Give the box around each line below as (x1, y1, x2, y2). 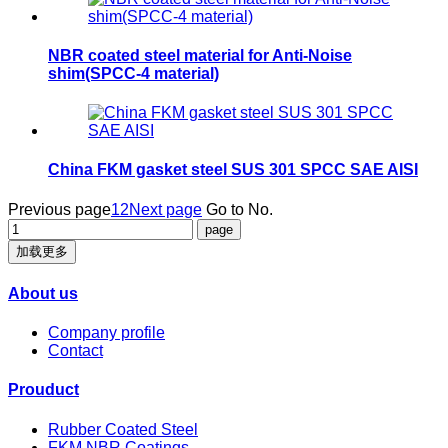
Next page (129, 200, 202, 218)
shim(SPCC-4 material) (48, 64, 219, 82)
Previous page (8, 200, 111, 218)
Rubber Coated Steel (48, 420, 198, 438)
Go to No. (206, 200, 273, 218)
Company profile (48, 324, 165, 342)
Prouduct (8, 381, 79, 399)
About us (8, 284, 78, 302)
